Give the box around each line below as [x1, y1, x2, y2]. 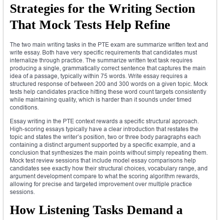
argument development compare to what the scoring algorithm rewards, [10, 172, 199, 180]
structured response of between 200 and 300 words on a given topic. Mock [10, 80, 208, 87]
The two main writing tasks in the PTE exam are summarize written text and [10, 40, 208, 48]
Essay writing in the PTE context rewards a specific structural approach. [10, 117, 199, 125]
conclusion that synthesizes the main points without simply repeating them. [10, 148, 208, 156]
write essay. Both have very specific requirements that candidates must [10, 48, 197, 56]
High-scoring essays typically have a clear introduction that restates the [10, 125, 198, 133]
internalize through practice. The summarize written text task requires [10, 56, 192, 64]
